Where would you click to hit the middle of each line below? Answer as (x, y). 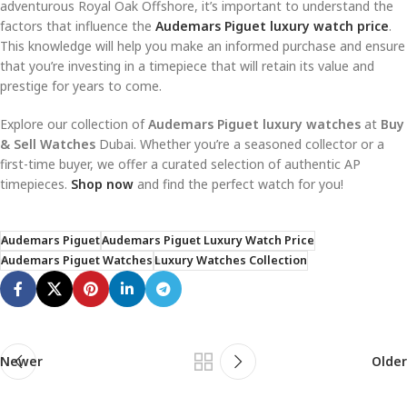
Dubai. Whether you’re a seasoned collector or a (240, 144)
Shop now (102, 184)
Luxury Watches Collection (231, 261)
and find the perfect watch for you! (238, 184)
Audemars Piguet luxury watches (254, 124)
